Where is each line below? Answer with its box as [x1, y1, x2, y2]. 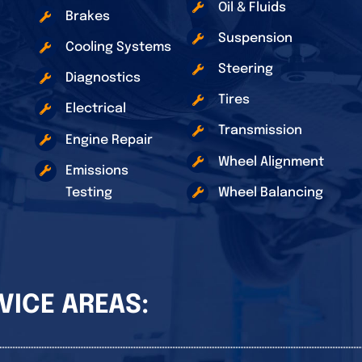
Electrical [65, 102, 126, 116]
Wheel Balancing [217, 185, 323, 200]
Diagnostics [65, 71, 141, 86]
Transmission [217, 124, 302, 138]
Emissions [65, 163, 128, 178]
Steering [217, 62, 273, 77]
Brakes [65, 9, 110, 23]
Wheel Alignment [217, 154, 324, 169]
